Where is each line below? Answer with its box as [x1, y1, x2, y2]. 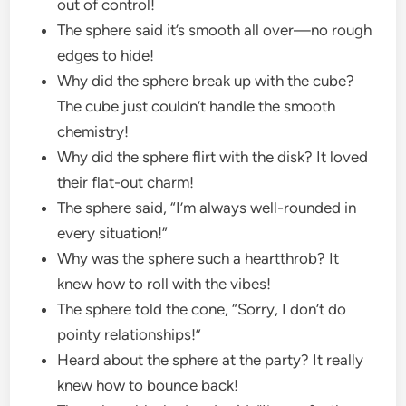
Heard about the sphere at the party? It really [57, 350, 364, 369]
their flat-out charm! [57, 172, 198, 191]
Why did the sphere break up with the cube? [57, 71, 355, 90]
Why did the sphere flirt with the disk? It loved [57, 147, 369, 166]
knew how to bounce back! [57, 375, 243, 394]
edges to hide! [57, 45, 159, 64]
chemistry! [57, 121, 133, 140]
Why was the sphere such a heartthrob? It [57, 248, 340, 267]
